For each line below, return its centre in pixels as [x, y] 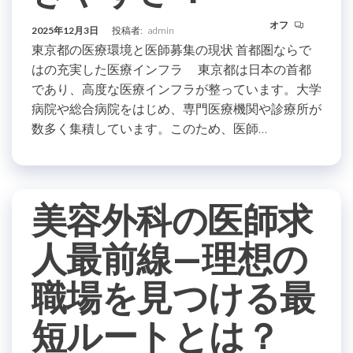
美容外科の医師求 [172, 220]
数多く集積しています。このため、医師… [149, 128]
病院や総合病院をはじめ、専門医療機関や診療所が [176, 108]
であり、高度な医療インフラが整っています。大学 [176, 89]
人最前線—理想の [170, 258]
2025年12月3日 [66, 30]
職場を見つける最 [173, 297]
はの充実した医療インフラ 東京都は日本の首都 [171, 69]
